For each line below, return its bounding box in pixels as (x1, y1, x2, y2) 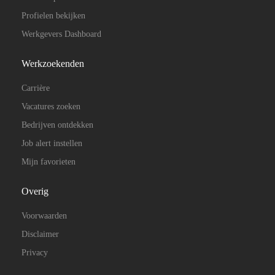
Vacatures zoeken (21, 102, 80, 111)
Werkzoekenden (21, 58, 84, 69)
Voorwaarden (21, 211, 67, 220)
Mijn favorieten (21, 157, 76, 166)
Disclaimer (21, 230, 59, 239)
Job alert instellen (21, 139, 82, 148)
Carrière (21, 83, 50, 93)
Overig (21, 186, 48, 196)
